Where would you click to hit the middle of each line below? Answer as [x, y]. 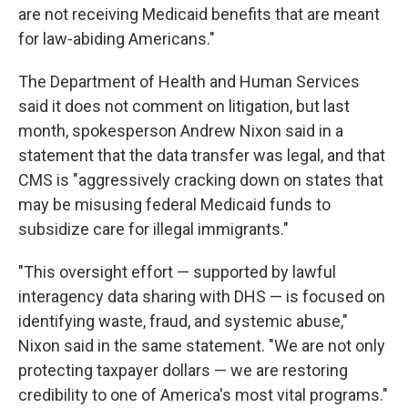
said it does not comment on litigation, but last [184, 106]
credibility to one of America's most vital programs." [203, 395]
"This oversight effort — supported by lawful [177, 272]
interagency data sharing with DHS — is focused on [202, 296]
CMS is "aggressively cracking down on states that [201, 180]
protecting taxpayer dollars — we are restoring [183, 370]
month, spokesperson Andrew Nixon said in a [181, 131]
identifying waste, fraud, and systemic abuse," [183, 321]
